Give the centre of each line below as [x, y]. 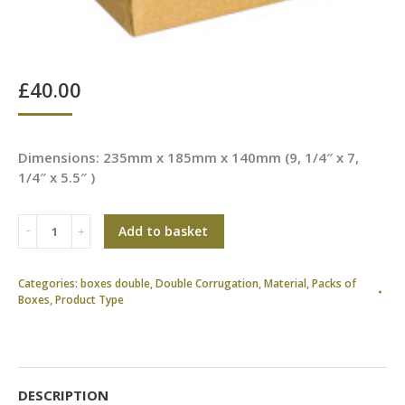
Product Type [89, 300]
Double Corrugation [207, 283]
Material [285, 283]
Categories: [49, 283]
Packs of [334, 283]
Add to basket [163, 231]
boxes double [115, 283]
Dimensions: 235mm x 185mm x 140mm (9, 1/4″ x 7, [188, 157]
